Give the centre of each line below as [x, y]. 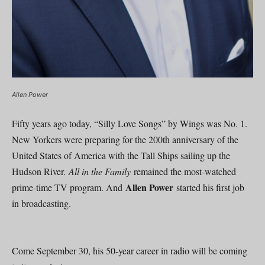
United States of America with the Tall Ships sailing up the [121, 155]
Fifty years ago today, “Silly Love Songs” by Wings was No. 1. [130, 123]
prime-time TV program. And [69, 187]
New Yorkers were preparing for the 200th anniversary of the [125, 139]
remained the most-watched [185, 171]
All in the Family [101, 171]
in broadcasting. [41, 203]
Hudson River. [40, 171]
